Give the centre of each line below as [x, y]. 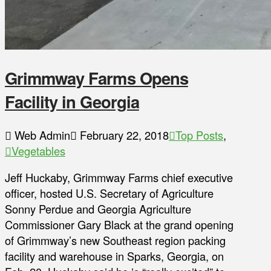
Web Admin [41, 135]
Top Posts [199, 135]
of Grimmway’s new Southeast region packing [115, 240]
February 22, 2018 [123, 135]
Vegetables [38, 150]
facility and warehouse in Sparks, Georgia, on [114, 256]
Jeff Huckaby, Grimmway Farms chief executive [119, 178]
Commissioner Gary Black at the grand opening [119, 225]
